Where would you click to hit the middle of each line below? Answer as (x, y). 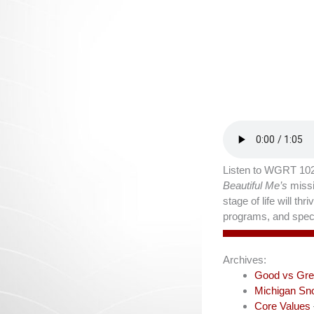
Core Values (282, 306)
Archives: (245, 260)
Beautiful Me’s (257, 185)
